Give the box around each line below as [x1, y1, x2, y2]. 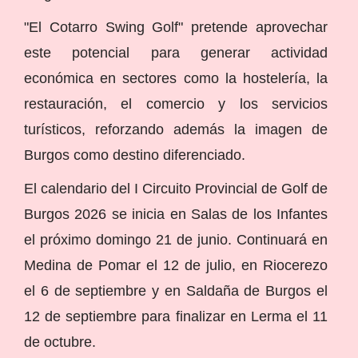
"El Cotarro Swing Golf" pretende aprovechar [24, 18, 328, 35]
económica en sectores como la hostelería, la [24, 70, 328, 86]
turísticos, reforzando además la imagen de [24, 121, 328, 137]
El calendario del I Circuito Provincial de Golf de [24, 180, 328, 197]
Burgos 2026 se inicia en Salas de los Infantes [24, 205, 328, 222]
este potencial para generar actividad [24, 44, 328, 61]
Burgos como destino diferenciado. [24, 146, 245, 163]
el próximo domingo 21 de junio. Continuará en [24, 231, 328, 248]
